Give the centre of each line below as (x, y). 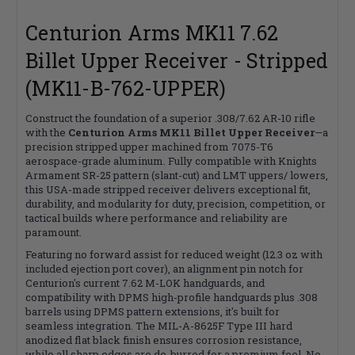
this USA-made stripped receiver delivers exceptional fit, (168, 189)
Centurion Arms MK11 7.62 (152, 32)
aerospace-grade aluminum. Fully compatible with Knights (171, 160)
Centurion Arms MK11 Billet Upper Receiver (191, 132)
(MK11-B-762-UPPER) (126, 88)
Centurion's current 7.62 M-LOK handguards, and (145, 282)
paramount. (53, 232)
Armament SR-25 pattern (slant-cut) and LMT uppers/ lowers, (177, 175)
